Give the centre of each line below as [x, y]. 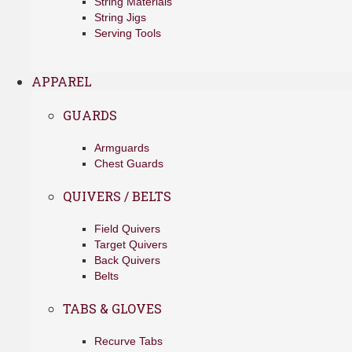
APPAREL [62, 81]
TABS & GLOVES [112, 308]
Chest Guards [129, 163]
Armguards [122, 148]
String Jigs [120, 17]
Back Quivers [127, 260]
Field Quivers [127, 229]
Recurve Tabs [128, 341]
